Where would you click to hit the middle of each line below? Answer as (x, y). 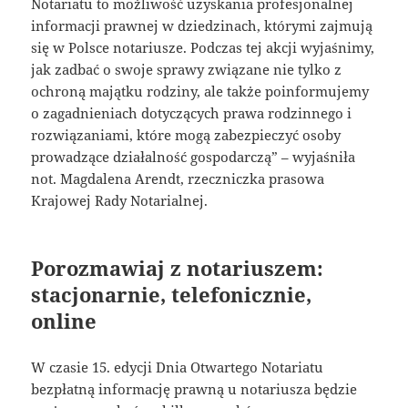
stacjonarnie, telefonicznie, (172, 294)
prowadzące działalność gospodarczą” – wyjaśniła (194, 156)
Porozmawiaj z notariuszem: (178, 267)
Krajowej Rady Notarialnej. (120, 200)
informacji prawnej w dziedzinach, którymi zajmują (202, 25)
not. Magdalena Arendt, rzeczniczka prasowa (178, 178)
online (64, 320)
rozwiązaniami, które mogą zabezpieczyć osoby (186, 134)
